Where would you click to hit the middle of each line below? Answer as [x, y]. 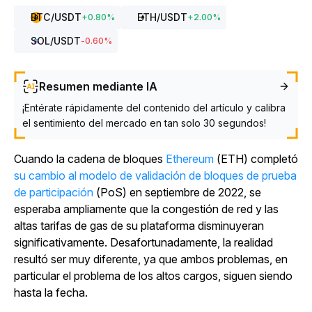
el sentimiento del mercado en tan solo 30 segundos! [144, 123]
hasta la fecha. [51, 292]
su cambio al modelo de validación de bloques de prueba [155, 175]
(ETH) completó [256, 159]
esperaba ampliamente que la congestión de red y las [146, 209]
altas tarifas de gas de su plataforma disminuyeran [139, 226]
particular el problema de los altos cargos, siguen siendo [153, 276]
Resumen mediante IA [98, 86]
